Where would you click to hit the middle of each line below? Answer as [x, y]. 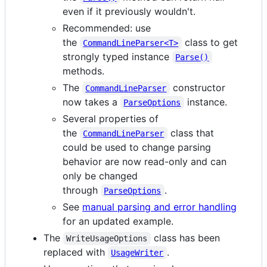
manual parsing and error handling [159, 207]
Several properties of [111, 118]
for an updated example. [118, 221]
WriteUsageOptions [107, 238]
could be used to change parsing [137, 147]
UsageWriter [137, 252]
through [82, 190]
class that [192, 133]
